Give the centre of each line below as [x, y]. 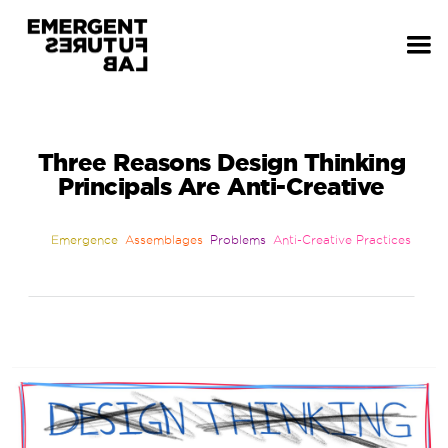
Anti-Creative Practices [341, 239]
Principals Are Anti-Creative [221, 186]
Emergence [84, 239]
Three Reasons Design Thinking [221, 162]
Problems [237, 239]
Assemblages [163, 239]
